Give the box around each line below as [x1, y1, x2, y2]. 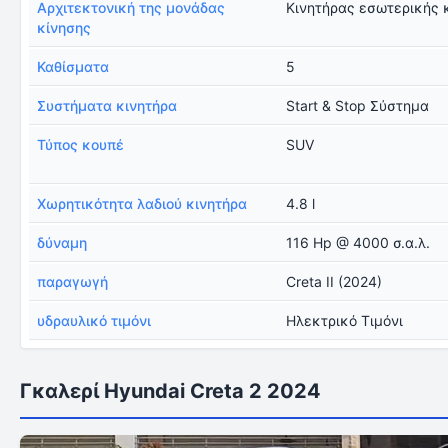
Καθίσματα [37, 58, 109, 75]
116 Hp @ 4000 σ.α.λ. [286, 234, 431, 251]
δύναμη [37, 234, 87, 251]
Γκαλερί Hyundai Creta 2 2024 [20, 379, 321, 403]
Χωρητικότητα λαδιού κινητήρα [37, 195, 247, 212]
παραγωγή [37, 273, 108, 290]
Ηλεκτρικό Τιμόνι [286, 312, 404, 329]
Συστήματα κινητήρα [37, 97, 177, 114]
